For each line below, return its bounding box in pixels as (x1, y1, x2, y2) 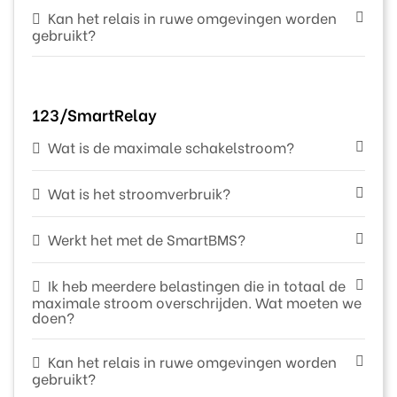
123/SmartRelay (32, 101, 157, 126)
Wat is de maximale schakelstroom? (47, 136, 294, 157)
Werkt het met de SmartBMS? (47, 228, 245, 249)
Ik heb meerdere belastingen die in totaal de (47, 274, 346, 295)
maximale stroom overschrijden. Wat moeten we (32, 291, 362, 312)
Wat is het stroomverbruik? (47, 182, 230, 203)
